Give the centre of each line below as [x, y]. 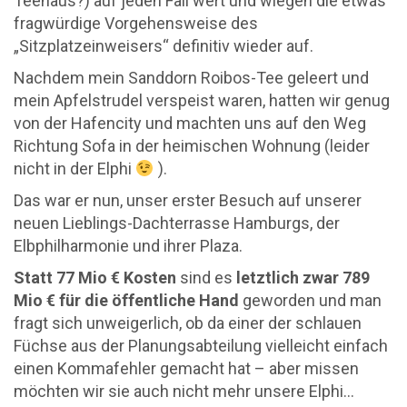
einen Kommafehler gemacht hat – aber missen [186, 368]
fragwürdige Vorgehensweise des [136, 23]
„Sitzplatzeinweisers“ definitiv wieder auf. [164, 46]
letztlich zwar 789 [303, 278]
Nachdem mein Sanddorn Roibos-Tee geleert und [191, 78]
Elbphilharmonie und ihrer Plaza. [128, 246]
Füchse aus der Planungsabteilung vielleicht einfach [201, 346]
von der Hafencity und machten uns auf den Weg [190, 123]
